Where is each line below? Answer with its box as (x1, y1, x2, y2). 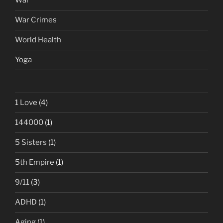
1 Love (15, 98, 37, 108)
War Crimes (15, 15, 57, 25)
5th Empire (15, 158, 54, 167)
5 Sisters (15, 138, 47, 147)
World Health (15, 35, 61, 45)
